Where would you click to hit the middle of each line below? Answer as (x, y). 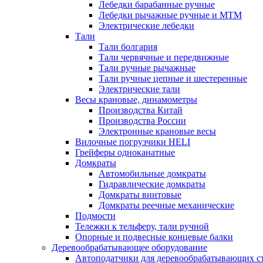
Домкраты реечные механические (166, 205)
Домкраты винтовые (140, 195)
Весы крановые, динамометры (136, 100)
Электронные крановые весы (157, 131)
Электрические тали (139, 89)
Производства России (142, 121)
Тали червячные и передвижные (164, 57)
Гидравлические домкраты (152, 184)
